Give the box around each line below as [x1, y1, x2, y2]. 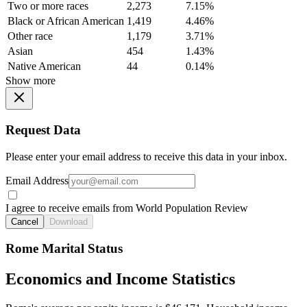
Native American [8, 60, 81, 73]
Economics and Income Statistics [5, 270, 235, 288]
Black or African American [8, 15, 124, 27]
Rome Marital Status [5, 241, 123, 256]
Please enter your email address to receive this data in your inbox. [5, 150, 287, 162]
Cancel [11, 216, 38, 227]
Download [49, 216, 88, 227]
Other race [8, 30, 53, 42]
